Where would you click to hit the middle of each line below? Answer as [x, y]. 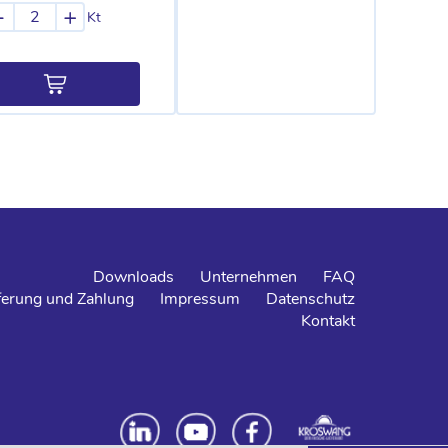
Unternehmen [248, 277]
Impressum [200, 299]
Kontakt [328, 321]
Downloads [133, 277]
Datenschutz [310, 299]
